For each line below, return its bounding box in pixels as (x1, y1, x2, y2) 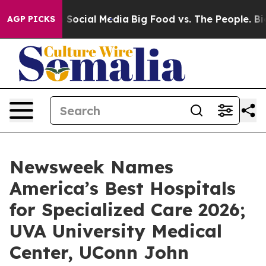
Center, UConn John (9, 241, 189, 264)
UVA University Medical (9, 220, 222, 242)
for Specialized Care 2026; (9, 198, 245, 221)
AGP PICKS (7, 14, 55, 24)
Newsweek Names (9, 156, 173, 178)
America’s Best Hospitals (9, 177, 236, 199)
